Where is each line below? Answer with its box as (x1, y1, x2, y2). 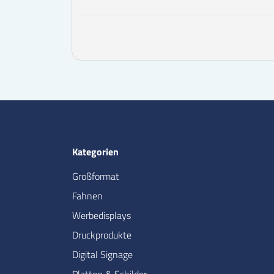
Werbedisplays (72, 208, 131, 223)
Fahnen (72, 188, 103, 204)
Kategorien (72, 144, 119, 160)
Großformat (72, 169, 119, 184)
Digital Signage (72, 247, 133, 262)
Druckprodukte (72, 228, 131, 243)
